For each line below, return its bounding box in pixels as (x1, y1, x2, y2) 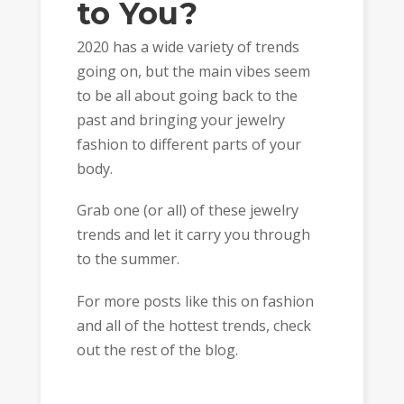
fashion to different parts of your (76, 133, 301, 154)
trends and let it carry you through (76, 225, 310, 245)
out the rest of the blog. (76, 339, 238, 360)
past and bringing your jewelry (76, 109, 285, 130)
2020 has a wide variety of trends (76, 36, 299, 57)
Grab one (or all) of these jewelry (76, 200, 298, 221)
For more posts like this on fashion (76, 290, 314, 311)
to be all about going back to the (76, 85, 298, 106)
